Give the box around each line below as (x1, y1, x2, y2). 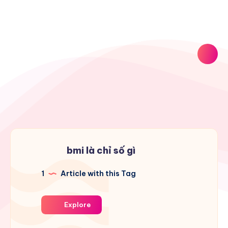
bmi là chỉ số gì (67, 145, 135, 157)
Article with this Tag (59, 169, 136, 179)
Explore (63, 201, 91, 209)
